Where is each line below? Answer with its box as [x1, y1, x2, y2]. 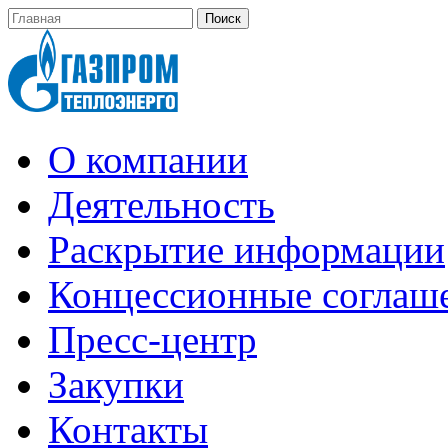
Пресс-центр [48, 318, 257, 362]
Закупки [48, 363, 184, 407]
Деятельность [48, 183, 275, 227]
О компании [48, 138, 248, 182]
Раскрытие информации [48, 228, 445, 272]
